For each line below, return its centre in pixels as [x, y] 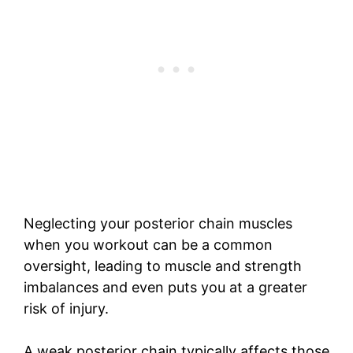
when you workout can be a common [148, 245]
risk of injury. [66, 309]
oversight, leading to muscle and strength [163, 266]
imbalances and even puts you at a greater [165, 288]
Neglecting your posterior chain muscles [158, 224]
